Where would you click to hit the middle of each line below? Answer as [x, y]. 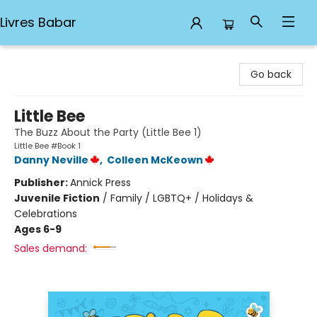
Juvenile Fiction [57, 198]
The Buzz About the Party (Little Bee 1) [108, 132]
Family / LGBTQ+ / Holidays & [182, 198]
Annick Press [100, 183]
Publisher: [42, 183]
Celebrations [46, 214]
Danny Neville [51, 160]
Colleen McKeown [155, 160]
